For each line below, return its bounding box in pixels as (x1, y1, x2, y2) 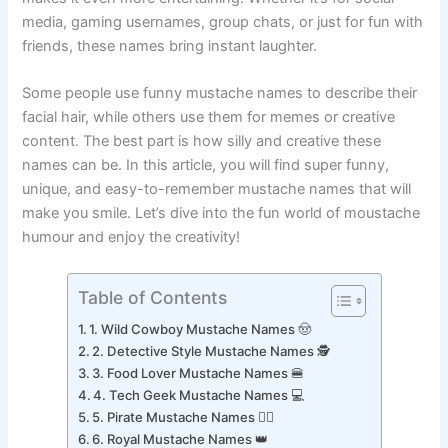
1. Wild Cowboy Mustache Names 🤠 (89, 342, 312, 359)
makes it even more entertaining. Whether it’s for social (22, 10, 395, 29)
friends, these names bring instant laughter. (22, 58, 318, 77)
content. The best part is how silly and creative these (22, 154, 382, 173)
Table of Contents (77, 307, 227, 329)
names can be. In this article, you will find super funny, (22, 178, 390, 197)
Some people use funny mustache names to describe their (22, 106, 418, 125)
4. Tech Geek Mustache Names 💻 (93, 408, 306, 425)
